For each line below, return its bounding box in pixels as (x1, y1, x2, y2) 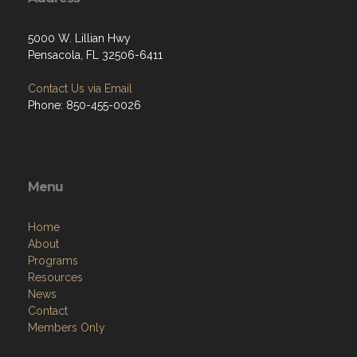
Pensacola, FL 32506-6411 (28, 13, 163, 26)
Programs (28, 218, 78, 232)
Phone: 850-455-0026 (28, 63, 141, 76)
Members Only (28, 285, 105, 299)
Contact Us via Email (28, 46, 132, 60)
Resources (28, 235, 83, 249)
